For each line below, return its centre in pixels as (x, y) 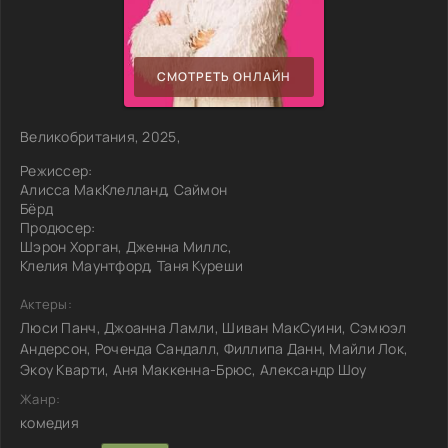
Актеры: (46, 303)
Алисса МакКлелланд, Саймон (124, 189)
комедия (49, 422)
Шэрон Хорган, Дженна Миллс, (126, 246)
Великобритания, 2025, (100, 136)
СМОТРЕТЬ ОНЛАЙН (224, 77)
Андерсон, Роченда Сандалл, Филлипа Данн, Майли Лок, (214, 348)
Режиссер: (56, 170)
